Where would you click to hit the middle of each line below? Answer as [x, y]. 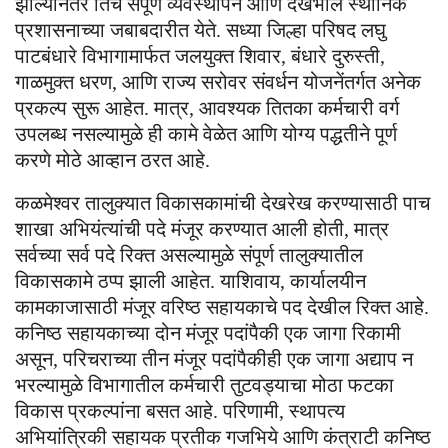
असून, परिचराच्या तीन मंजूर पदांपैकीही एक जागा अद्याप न [214, 358]
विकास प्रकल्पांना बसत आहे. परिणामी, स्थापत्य [180, 410]
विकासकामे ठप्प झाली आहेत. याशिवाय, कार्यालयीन [190, 280]
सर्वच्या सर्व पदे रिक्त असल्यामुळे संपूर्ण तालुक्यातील [189, 254]
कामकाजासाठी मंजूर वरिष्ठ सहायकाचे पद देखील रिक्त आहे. [222, 306]
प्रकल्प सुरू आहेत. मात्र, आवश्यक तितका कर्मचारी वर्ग [207, 107]
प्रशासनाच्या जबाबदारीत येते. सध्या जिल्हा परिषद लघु [200, 29]
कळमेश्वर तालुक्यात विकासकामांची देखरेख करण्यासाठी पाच [222, 202]
